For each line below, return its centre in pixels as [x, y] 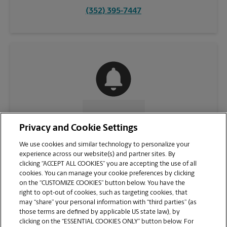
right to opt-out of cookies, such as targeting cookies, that [104, 193]
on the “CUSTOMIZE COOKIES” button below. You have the [102, 183]
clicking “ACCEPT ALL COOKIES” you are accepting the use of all [108, 164]
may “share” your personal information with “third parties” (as [108, 202]
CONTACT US [109, 116]
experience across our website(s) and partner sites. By [98, 154]
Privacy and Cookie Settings [79, 128]
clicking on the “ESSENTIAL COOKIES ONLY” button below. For [107, 222]
